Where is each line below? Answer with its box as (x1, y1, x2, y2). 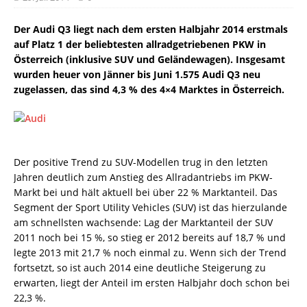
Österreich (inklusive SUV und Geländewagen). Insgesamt (14, 53, 285, 66)
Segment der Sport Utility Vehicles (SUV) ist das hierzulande (14, 201, 287, 214)
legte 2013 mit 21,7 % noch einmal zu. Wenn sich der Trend (14, 246, 286, 259)
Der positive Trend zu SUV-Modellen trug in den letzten (14, 156, 268, 169)
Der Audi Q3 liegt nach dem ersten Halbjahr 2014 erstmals (14, 23, 288, 36)
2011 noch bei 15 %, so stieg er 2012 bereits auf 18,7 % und (14, 231, 286, 244)
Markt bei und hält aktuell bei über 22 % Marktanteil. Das (14, 186, 278, 199)
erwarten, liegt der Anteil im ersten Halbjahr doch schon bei (14, 276, 290, 289)
